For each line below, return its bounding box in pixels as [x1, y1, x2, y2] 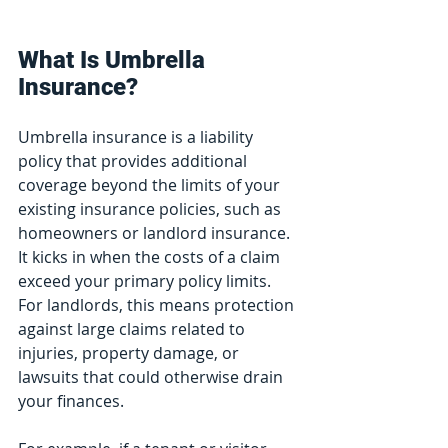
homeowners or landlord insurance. [18, 222, 294, 245]
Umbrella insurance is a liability [18, 126, 257, 149]
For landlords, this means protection [18, 294, 298, 317]
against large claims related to [18, 318, 249, 341]
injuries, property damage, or [18, 342, 243, 365]
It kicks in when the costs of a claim [18, 246, 284, 269]
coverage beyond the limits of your [18, 174, 284, 197]
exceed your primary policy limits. [18, 270, 275, 293]
